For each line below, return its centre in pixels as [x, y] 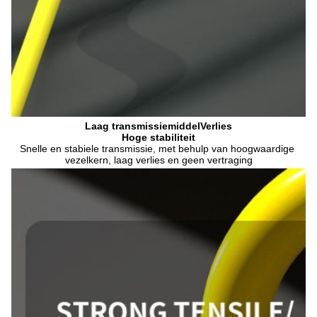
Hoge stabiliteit [158, 137]
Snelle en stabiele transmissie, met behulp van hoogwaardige [157, 148]
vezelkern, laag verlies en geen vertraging [158, 160]
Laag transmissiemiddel [143, 126]
